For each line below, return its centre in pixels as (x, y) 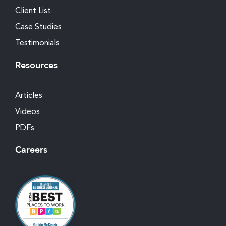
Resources (36, 65)
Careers (31, 150)
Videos (27, 111)
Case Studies (38, 26)
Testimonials (37, 43)
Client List (33, 10)
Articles (29, 95)
